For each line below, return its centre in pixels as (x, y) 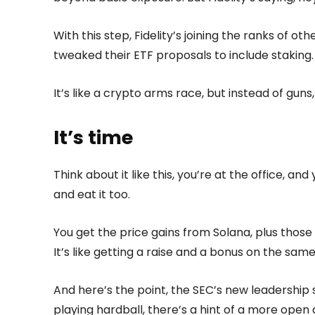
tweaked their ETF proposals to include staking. (184, 56)
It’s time (93, 138)
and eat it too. (92, 195)
